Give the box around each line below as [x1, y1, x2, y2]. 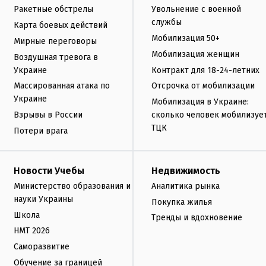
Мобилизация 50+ [151, 33, 220, 43]
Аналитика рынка [151, 180, 220, 191]
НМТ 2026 [14, 226, 50, 236]
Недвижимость [151, 164, 220, 176]
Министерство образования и [14, 180, 131, 191]
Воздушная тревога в [14, 52, 98, 62]
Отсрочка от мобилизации [151, 81, 255, 91]
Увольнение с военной [151, 4, 241, 15]
